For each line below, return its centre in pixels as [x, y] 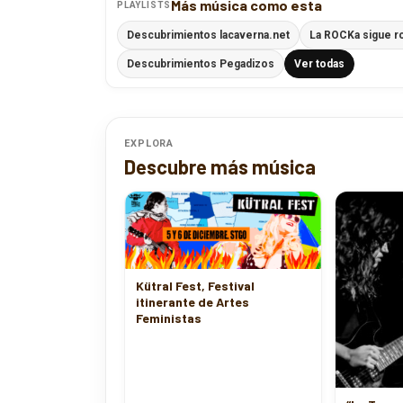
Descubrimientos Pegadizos [201, 64]
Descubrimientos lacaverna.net [208, 35]
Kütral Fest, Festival [195, 286]
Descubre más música [220, 166]
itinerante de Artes [193, 302]
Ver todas [319, 64]
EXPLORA [149, 143]
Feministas [169, 318]
